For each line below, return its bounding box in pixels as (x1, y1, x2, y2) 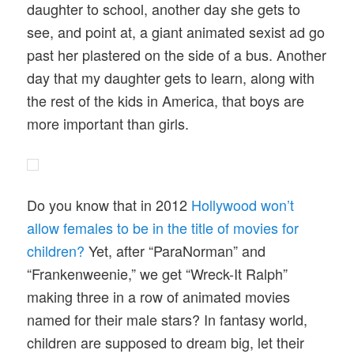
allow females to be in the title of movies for (27, 217, 299, 238)
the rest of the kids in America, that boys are (27, 90, 305, 111)
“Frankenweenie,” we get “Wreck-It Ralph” (27, 262, 288, 284)
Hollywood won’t (191, 194, 295, 215)
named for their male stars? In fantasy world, (27, 308, 308, 330)
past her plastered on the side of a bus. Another (27, 44, 327, 66)
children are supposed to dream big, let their (27, 331, 305, 352)
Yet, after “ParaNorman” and (88, 239, 266, 261)
